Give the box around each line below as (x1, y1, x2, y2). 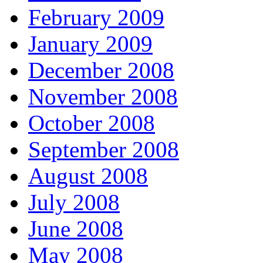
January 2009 (28, 31, 153, 56)
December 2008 (28, 57, 174, 83)
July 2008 (28, 189, 120, 215)
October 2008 (28, 110, 155, 136)
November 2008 (28, 83, 178, 109)
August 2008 (28, 163, 148, 188)
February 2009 (28, 4, 164, 30)
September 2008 (28, 136, 179, 162)
